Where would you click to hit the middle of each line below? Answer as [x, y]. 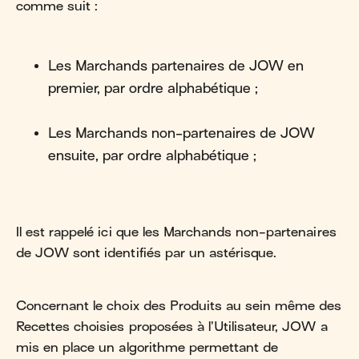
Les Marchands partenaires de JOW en [176, 66]
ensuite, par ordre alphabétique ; [152, 156]
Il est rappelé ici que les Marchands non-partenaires [176, 232]
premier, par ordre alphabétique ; [153, 89]
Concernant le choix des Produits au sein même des [179, 306]
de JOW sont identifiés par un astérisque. [147, 253]
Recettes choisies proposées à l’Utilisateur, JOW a [172, 327]
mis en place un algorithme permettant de [147, 347]
